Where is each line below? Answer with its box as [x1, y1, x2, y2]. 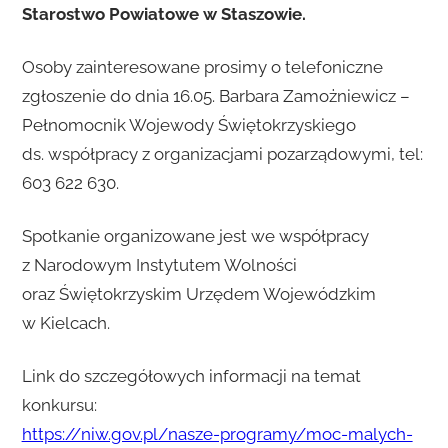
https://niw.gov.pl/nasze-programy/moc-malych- [21, 424, 413, 445]
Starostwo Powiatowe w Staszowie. [21, 4, 306, 25]
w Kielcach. [21, 313, 110, 334]
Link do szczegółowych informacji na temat [21, 366, 361, 387]
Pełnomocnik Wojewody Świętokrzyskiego [21, 115, 356, 136]
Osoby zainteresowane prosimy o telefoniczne [21, 57, 383, 78]
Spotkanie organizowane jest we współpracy [21, 226, 369, 247]
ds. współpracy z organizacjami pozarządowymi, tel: [21, 144, 423, 165]
